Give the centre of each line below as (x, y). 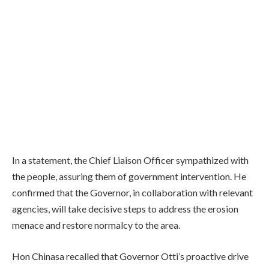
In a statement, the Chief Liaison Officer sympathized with (130, 160)
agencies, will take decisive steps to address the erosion (125, 209)
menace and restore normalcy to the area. (96, 225)
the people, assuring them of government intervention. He (129, 177)
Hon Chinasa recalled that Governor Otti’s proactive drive (130, 256)
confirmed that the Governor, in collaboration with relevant (132, 193)
